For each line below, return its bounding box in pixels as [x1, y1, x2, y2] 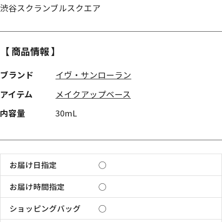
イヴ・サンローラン [55, 68, 131, 81]
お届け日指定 [9, 159, 57, 170]
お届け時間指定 [9, 180, 65, 192]
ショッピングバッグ [9, 202, 81, 214]
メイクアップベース [55, 88, 131, 100]
